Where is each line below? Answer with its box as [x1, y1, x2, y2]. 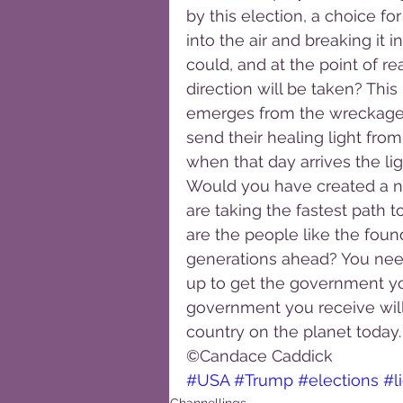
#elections [298, 371, 379, 390]
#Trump [234, 371, 293, 390]
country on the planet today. [186, 322, 401, 341]
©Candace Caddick [186, 346, 333, 365]
